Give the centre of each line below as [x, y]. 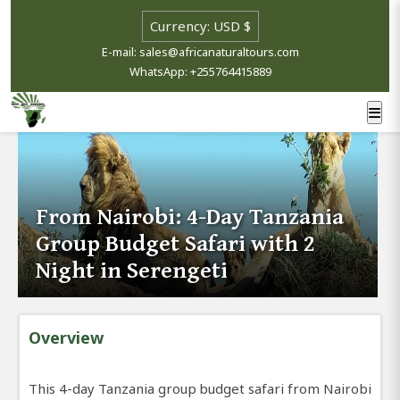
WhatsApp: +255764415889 [200, 71]
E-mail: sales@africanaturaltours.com [200, 52]
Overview [66, 337]
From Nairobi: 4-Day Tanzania [190, 217]
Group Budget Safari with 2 [176, 243]
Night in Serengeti [132, 270]
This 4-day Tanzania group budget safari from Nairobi [200, 388]
